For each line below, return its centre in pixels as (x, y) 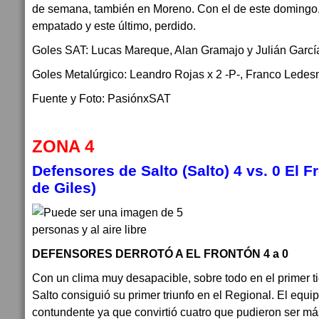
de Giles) (64, 188)
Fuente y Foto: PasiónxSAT (101, 98)
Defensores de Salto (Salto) (131, 171)
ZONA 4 (63, 147)
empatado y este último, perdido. (115, 26)
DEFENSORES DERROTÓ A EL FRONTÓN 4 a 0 (160, 253)
